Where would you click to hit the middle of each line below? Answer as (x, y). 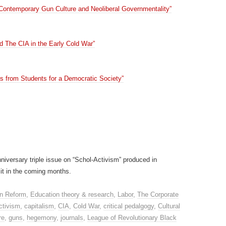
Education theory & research (72, 194)
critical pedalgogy (129, 206)
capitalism (39, 206)
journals (72, 218)
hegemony (42, 218)
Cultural (169, 206)
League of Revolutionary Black (132, 218)
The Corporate (158, 194)
